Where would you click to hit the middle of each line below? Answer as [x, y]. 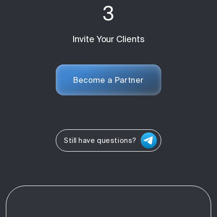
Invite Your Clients [108, 39]
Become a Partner [108, 80]
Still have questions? [100, 140]
